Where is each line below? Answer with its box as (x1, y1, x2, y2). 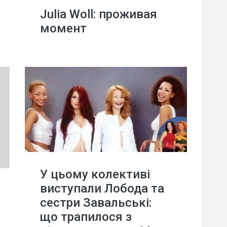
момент (40, 21, 87, 35)
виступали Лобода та (40, 181, 164, 196)
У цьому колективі (40, 167, 150, 181)
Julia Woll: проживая (40, 7, 157, 21)
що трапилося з (40, 209, 132, 224)
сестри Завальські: (40, 195, 152, 210)
